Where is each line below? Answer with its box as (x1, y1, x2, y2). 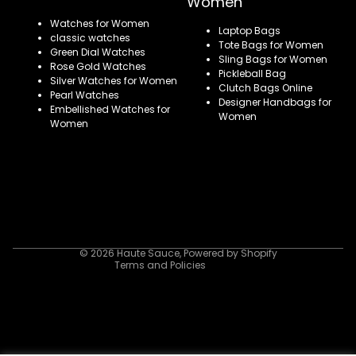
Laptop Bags (219, 24, 281, 37)
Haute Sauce (116, 246, 180, 260)
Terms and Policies (114, 258, 206, 272)
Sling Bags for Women (219, 52, 327, 66)
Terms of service (64, 187, 143, 200)
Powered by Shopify (183, 246, 277, 260)
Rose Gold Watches (50, 60, 146, 73)
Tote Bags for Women (219, 38, 323, 52)
